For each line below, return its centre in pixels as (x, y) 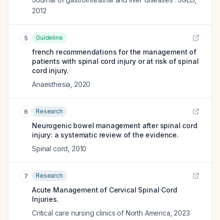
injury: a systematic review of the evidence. (105, 135)
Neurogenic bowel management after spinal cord (115, 125)
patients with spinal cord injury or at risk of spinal (115, 61)
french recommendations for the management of (114, 52)
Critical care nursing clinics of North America (101, 213)
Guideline (49, 38)
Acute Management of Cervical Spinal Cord (105, 190)
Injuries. (45, 199)
